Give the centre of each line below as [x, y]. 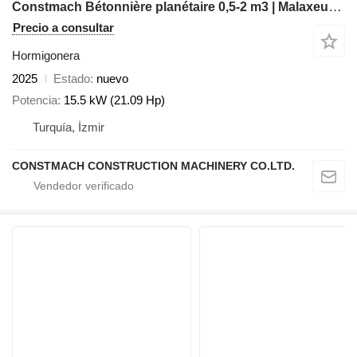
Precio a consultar [63, 28]
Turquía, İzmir [69, 127]
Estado [72, 79]
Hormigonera [46, 56]
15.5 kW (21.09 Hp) [114, 100]
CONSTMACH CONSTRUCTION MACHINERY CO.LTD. [153, 165]
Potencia [35, 100]
